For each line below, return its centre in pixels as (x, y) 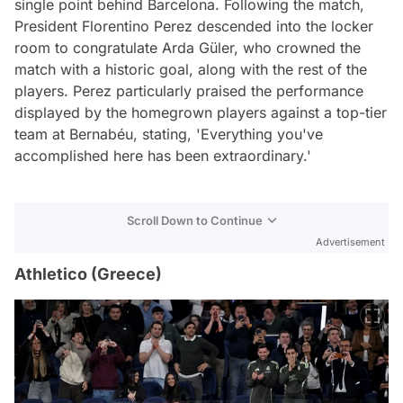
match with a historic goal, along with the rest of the (191, 70)
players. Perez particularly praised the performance (189, 91)
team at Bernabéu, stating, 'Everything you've (169, 134)
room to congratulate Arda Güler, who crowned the (188, 48)
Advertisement (350, 242)
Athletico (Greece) (88, 274)
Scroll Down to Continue (195, 221)
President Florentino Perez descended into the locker (194, 27)
